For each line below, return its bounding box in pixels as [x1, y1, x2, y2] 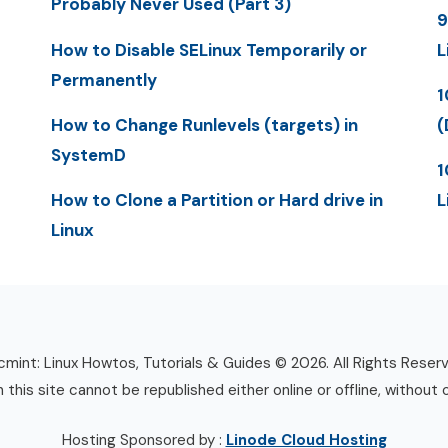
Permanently [50, 68, 157, 91]
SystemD [50, 144, 126, 167]
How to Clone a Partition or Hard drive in [50, 189, 383, 212]
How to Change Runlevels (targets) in [50, 114, 358, 137]
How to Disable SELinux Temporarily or [50, 38, 367, 61]
